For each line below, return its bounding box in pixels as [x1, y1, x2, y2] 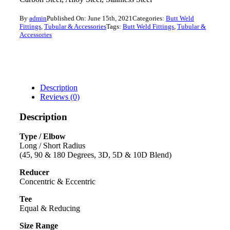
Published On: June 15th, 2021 [46, 14, 132, 22]
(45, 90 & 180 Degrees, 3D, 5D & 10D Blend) [19, 150, 171, 160]
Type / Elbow [19, 132, 66, 141]
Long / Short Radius [19, 141, 85, 150]
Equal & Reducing [19, 204, 80, 213]
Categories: [132, 14, 166, 22]
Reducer [19, 168, 49, 177]
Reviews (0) [40, 92, 80, 101]
